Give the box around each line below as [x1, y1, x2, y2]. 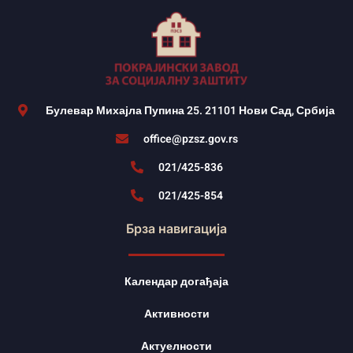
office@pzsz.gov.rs [143, 130, 238, 147]
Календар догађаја [124, 273, 229, 290]
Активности [143, 305, 210, 322]
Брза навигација [126, 220, 227, 236]
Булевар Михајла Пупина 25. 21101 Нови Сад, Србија [46, 102, 335, 119]
